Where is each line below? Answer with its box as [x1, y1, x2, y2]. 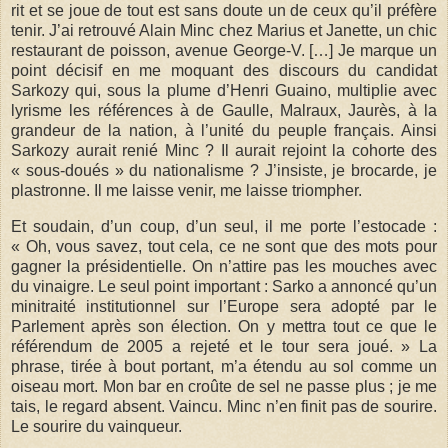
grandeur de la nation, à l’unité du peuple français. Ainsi [11, 121, 437, 139]
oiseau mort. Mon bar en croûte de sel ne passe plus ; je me [11, 377, 437, 395]
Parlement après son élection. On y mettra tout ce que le [11, 317, 437, 335]
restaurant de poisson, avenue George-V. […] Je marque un [11, 41, 437, 59]
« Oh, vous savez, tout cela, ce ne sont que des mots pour [11, 237, 437, 255]
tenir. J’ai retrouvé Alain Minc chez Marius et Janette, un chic [11, 21, 437, 39]
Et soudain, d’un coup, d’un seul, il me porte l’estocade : [11, 217, 437, 235]
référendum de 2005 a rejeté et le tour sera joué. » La [11, 337, 437, 355]
